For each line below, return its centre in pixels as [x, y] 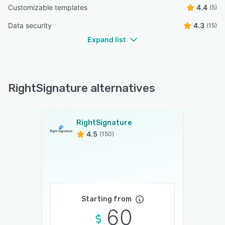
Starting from [106, 199]
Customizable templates [48, 7]
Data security [30, 25]
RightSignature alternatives [82, 88]
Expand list [106, 39]
